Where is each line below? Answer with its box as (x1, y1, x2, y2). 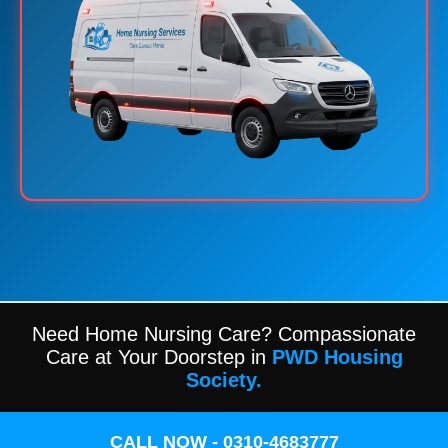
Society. (186, 368, 262, 391)
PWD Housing (271, 345, 403, 368)
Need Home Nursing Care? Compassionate (32, 322, 416, 345)
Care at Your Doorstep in (45, 345, 272, 368)
